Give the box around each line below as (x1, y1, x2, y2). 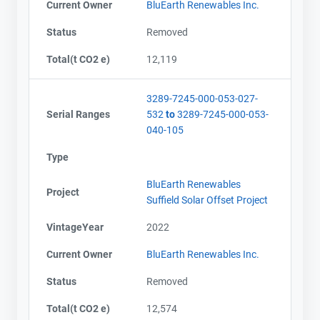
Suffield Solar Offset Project (146, 194, 268, 206)
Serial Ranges (46, 108, 110, 120)
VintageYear (46, 221, 104, 233)
